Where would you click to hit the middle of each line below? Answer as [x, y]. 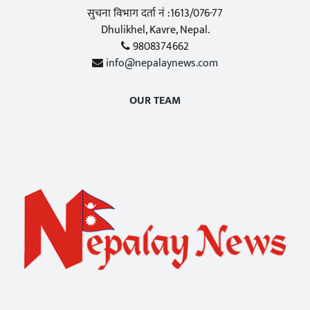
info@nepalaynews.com [162, 63]
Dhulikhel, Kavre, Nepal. [155, 30]
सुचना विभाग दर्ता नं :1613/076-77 [155, 13]
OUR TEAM [155, 100]
